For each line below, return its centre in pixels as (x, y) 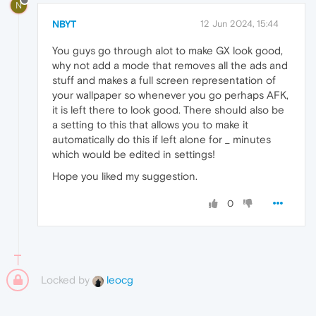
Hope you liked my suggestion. (125, 176)
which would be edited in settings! (134, 154)
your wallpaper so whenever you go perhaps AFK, (170, 95)
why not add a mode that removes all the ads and (170, 65)
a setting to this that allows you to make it (150, 124)
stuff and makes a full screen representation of (164, 80)
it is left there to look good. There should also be (168, 109)
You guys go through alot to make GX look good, (168, 50)
